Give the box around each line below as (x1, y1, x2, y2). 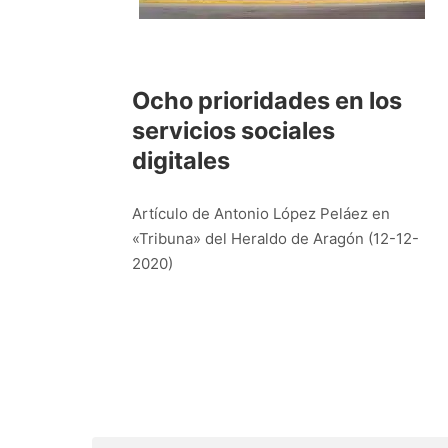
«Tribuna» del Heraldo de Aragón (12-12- (132, 228, 419, 248)
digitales (132, 146, 230, 175)
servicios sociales (132, 116, 335, 145)
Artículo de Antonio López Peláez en (132, 203, 390, 223)
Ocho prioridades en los (132, 86, 402, 115)
